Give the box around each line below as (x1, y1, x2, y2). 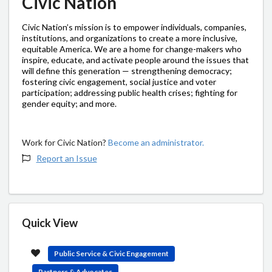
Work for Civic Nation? (22, 137, 108, 148)
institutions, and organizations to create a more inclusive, (22, 32, 237, 43)
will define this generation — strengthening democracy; (22, 65, 232, 76)
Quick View (22, 216, 78, 229)
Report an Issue (36, 152, 97, 163)
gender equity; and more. (22, 98, 117, 109)
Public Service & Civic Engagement (54, 248, 169, 258)
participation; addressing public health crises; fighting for (22, 87, 237, 98)
